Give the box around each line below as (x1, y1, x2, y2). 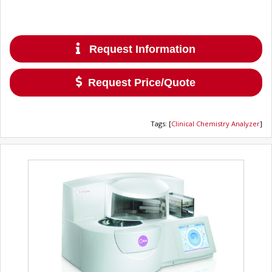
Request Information (89, 42, 196, 55)
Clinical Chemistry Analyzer (171, 118, 260, 128)
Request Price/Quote (88, 76, 196, 89)
